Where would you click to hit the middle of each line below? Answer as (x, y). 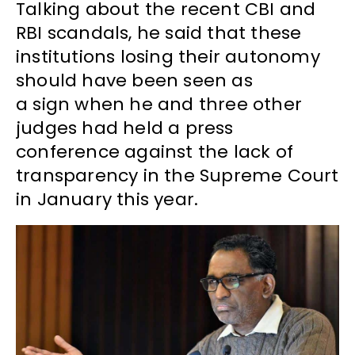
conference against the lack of (155, 152)
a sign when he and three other (159, 105)
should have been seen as (134, 81)
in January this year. (112, 200)
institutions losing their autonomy (168, 57)
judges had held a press (125, 128)
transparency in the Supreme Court (177, 176)
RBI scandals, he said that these (159, 33)
